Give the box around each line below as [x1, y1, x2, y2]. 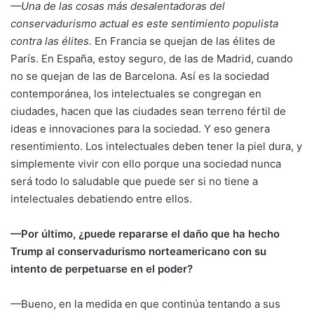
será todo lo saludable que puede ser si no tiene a [11, 174, 258, 188]
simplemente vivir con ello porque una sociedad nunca [11, 156, 281, 170]
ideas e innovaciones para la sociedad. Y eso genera [11, 121, 270, 135]
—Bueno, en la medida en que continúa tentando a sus [11, 296, 280, 310]
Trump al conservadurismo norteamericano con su [11, 244, 266, 258]
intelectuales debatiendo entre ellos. [11, 191, 192, 205]
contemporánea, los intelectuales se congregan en [11, 86, 261, 100]
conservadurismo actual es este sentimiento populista [11, 16, 278, 30]
